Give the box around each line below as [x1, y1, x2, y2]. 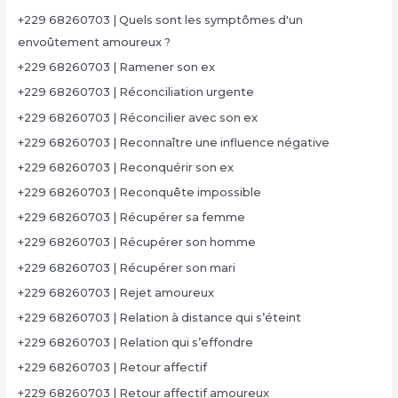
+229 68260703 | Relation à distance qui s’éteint [17, 311, 301, 325]
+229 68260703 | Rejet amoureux [17, 285, 214, 299]
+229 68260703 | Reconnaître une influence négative [17, 135, 330, 149]
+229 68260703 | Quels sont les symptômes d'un [17, 12, 303, 27]
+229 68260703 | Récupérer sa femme [17, 211, 245, 225]
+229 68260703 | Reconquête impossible [17, 186, 261, 200]
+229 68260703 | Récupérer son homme [17, 235, 256, 250]
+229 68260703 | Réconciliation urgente [17, 85, 254, 99]
